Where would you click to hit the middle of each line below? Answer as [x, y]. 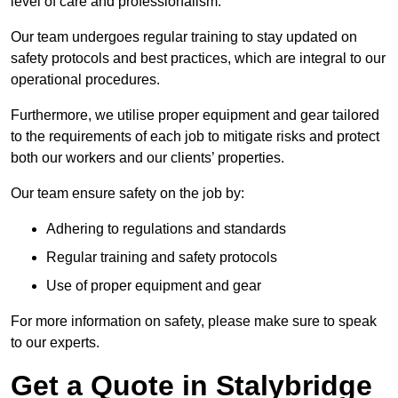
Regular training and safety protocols [162, 257]
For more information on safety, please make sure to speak [194, 321]
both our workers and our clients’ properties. [147, 157]
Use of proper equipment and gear [154, 285]
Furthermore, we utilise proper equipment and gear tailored [195, 115]
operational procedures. [85, 79]
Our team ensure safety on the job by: [127, 193]
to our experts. [55, 342]
